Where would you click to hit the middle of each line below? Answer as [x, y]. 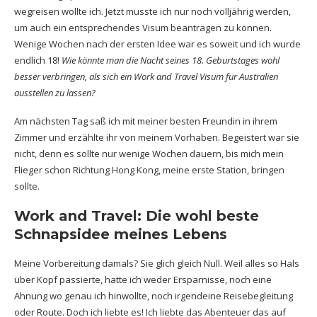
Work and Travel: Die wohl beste [137, 216]
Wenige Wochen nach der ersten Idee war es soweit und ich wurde [157, 44]
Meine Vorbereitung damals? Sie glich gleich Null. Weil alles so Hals [157, 263]
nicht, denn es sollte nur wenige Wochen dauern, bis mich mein [149, 154]
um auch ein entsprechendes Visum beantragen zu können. [143, 28]
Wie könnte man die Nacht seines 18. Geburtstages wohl [171, 60]
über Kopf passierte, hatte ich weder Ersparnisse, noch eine [143, 279]
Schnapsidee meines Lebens [121, 234]
